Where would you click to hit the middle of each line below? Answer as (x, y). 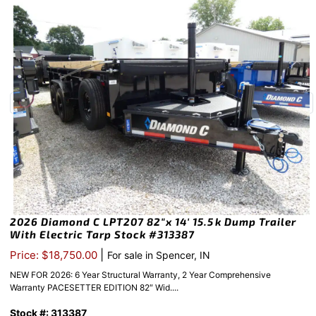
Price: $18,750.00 (55, 255)
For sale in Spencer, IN (159, 255)
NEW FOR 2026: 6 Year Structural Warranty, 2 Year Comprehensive (140, 275)
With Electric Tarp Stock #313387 (102, 235)
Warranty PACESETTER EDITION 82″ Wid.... (94, 288)
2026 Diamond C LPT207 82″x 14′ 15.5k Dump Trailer (153, 222)
